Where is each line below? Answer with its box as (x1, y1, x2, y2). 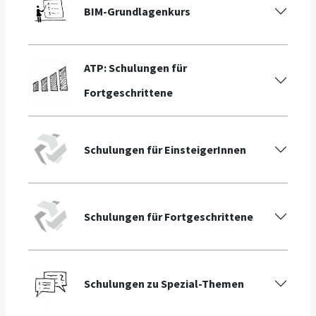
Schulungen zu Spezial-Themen (84, 276, 245, 291)
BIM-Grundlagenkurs (84, 4, 190, 18)
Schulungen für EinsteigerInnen (84, 142, 246, 157)
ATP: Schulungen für (84, 61, 187, 75)
